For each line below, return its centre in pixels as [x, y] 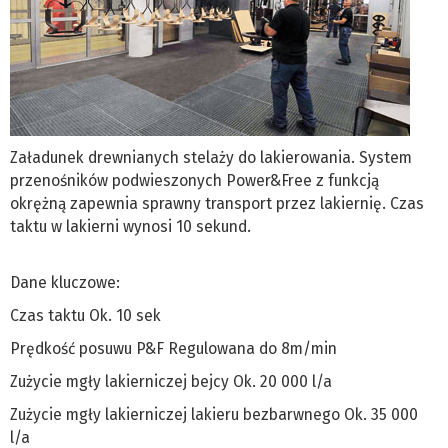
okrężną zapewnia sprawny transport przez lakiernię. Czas [217, 203]
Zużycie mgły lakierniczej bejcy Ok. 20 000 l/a [171, 381]
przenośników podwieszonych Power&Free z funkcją [194, 180]
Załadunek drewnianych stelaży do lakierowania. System [211, 157]
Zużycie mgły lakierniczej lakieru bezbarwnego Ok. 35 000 [214, 414]
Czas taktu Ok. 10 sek [85, 315]
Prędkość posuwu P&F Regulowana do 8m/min [173, 348]
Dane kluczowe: [65, 282]
